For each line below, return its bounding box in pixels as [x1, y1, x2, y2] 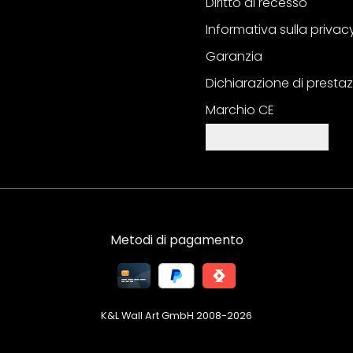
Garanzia [206, 47, 262, 65]
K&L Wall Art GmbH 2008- [101, 309, 227, 322]
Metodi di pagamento [110, 231, 243, 249]
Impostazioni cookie [206, 128, 329, 146]
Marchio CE [206, 101, 274, 119]
